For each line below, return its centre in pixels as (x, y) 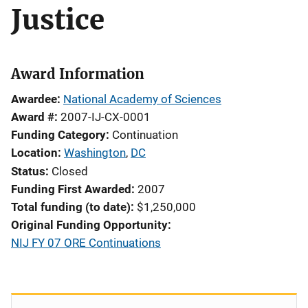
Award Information (78, 74)
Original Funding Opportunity (89, 225)
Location (34, 153)
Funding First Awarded (71, 189)
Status (28, 171)
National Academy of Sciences (142, 99)
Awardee (34, 99)
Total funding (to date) (71, 207)
